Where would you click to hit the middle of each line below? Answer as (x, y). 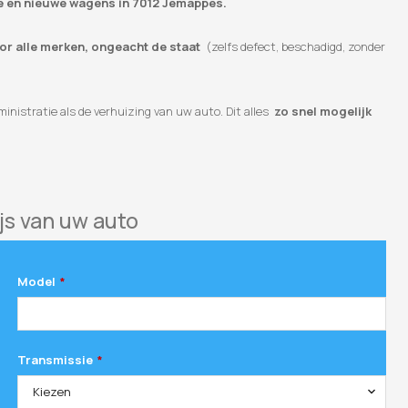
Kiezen (52, 392)
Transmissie (55, 360)
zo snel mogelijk (323, 111)
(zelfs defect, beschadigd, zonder (293, 46)
